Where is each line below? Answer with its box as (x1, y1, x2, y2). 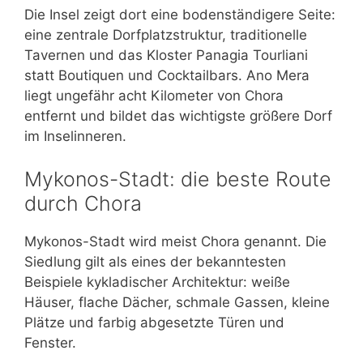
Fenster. (24, 335, 76, 352)
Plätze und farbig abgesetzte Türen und (24, 314, 284, 331)
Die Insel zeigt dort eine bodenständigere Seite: (24, 6, 335, 23)
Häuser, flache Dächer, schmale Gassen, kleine (24, 294, 330, 311)
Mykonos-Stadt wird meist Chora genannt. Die (24, 233, 327, 250)
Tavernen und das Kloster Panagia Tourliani (24, 46, 308, 63)
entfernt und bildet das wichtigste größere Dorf (24, 107, 332, 124)
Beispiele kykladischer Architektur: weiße (24, 274, 290, 291)
